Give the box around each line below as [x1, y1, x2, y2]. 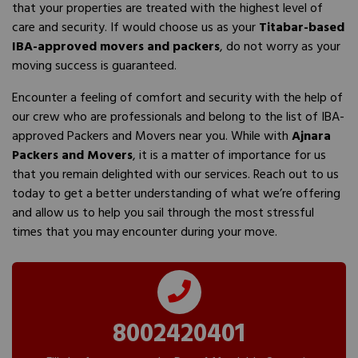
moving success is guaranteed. [12, 55, 177, 76]
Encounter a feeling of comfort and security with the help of [12, 87, 343, 108]
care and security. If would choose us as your [12, 17, 259, 38]
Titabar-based [259, 17, 344, 38]
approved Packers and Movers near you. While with [12, 125, 292, 146]
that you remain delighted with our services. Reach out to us [12, 164, 339, 185]
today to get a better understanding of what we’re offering [12, 183, 340, 204]
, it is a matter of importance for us [133, 145, 326, 165]
